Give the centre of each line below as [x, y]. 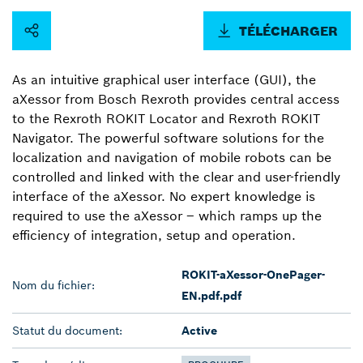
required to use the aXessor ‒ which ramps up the [167, 215]
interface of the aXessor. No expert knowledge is [164, 196]
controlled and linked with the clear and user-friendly [176, 176]
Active [199, 330]
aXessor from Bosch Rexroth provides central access [176, 98]
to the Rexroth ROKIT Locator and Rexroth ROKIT [166, 118]
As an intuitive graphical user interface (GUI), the [164, 79]
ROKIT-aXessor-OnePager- [253, 274]
